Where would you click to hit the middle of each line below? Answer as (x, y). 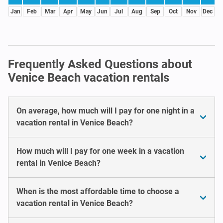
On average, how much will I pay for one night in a (106, 111)
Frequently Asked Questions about (100, 64)
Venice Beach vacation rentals (89, 77)
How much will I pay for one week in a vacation (100, 151)
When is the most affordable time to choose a (98, 191)
